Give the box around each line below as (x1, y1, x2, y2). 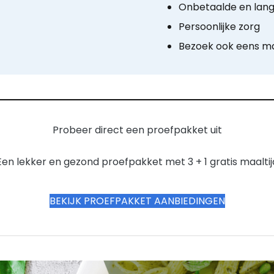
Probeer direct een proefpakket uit (52, 122, 222, 137)
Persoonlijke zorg (179, 20, 260, 34)
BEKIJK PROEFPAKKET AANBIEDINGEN (49, 193, 225, 208)
